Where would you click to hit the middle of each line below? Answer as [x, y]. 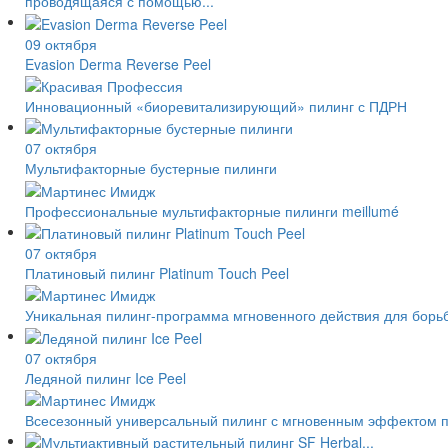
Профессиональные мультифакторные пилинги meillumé [212, 210]
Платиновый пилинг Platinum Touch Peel [157, 273]
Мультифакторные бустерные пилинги [151, 168]
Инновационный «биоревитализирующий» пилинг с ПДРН [216, 106]
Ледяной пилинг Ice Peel [105, 377]
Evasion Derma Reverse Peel [118, 63]
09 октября [61, 43]
